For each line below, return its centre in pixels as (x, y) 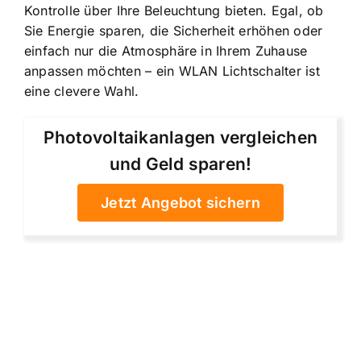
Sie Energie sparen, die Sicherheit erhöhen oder (174, 30)
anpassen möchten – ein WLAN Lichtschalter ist (172, 71)
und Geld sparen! (180, 164)
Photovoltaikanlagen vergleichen (180, 137)
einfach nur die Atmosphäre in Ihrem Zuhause (166, 50)
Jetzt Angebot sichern (180, 202)
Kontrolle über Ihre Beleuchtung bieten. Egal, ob (174, 10)
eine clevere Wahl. (82, 91)
